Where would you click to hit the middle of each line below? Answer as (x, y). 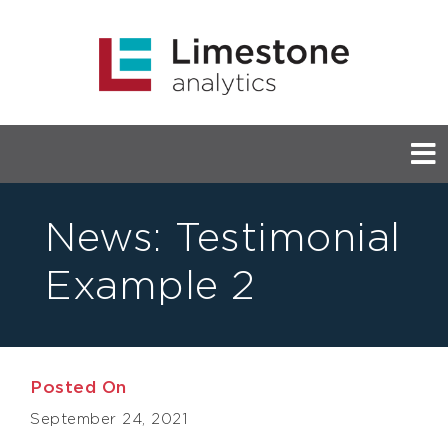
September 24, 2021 (108, 418)
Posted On (78, 386)
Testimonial (281, 236)
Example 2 (150, 284)
